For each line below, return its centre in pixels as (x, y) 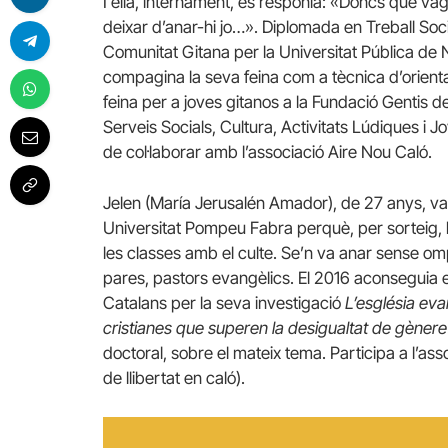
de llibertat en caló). (174, 378)
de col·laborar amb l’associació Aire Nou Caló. (267, 151)
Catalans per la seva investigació (224, 303)
